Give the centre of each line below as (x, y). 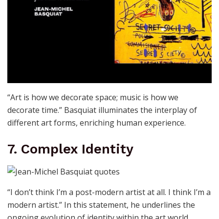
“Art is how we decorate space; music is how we (93, 98)
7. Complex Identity (70, 149)
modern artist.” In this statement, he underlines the (101, 205)
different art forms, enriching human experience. (97, 123)
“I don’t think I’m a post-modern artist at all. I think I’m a (109, 192)
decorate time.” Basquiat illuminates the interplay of (102, 110)
